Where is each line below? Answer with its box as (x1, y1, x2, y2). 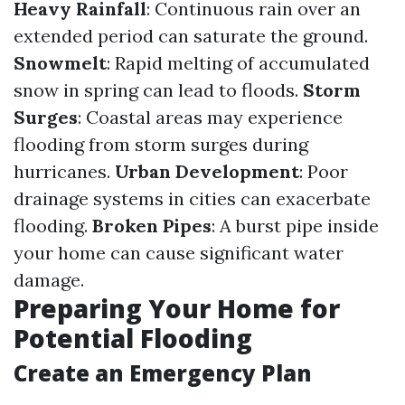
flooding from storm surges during (14, 133, 308, 155)
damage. (14, 268, 84, 291)
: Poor (299, 160, 348, 183)
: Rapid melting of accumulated (107, 52, 370, 74)
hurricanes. (14, 160, 115, 183)
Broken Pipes (92, 214, 212, 237)
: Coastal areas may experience (78, 106, 343, 128)
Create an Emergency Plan (14, 358, 312, 388)
